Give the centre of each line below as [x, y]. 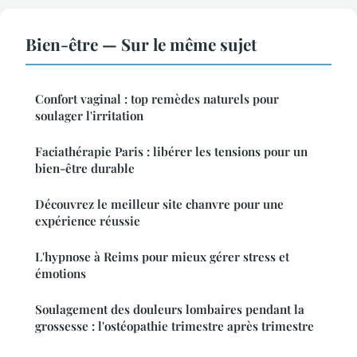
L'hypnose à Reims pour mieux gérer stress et [162, 257]
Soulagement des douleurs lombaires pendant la [170, 310]
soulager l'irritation [89, 116]
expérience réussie [88, 221]
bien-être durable [85, 169]
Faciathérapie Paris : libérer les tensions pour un [171, 152]
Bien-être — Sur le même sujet [141, 44]
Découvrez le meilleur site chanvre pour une [159, 204]
